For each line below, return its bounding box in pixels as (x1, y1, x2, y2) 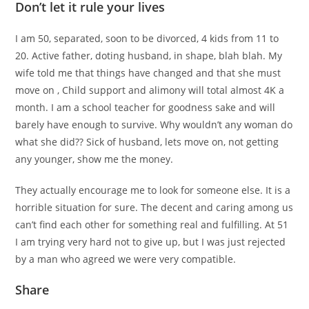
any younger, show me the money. (15, 152, 174, 166)
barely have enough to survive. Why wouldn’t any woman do (15, 118, 293, 132)
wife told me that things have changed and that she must (15, 66, 281, 80)
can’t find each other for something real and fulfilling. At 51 (15, 218, 289, 232)
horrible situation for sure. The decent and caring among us (15, 201, 294, 215)
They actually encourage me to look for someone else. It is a (15, 183, 291, 197)
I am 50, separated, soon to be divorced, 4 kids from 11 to (15, 32, 279, 46)
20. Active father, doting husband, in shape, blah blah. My (15, 49, 283, 63)
